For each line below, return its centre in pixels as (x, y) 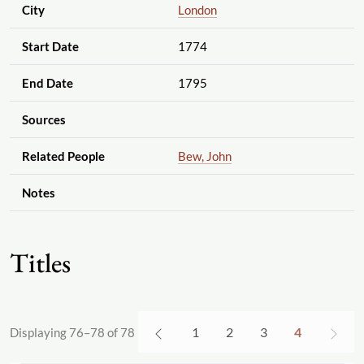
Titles (40, 263)
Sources (43, 120)
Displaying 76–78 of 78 (72, 332)
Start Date (50, 47)
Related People (63, 156)
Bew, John (204, 156)
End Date (47, 83)
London (197, 10)
